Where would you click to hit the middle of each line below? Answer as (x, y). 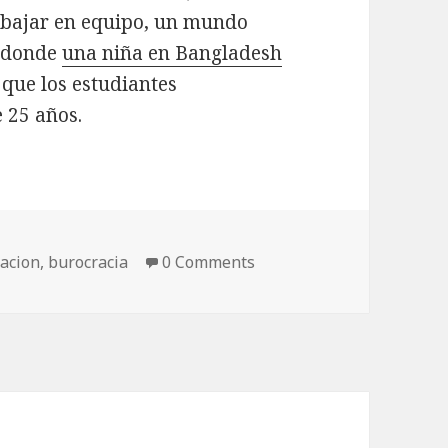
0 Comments (209, 261)
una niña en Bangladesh (172, 53)
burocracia (88, 261)
